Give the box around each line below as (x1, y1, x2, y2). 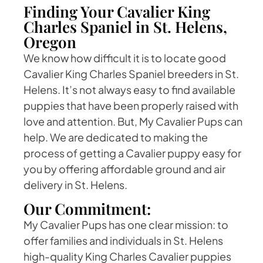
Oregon (23, 32, 76, 53)
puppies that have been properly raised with (23, 99, 238, 113)
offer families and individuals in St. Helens (23, 233, 223, 247)
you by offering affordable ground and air (23, 162, 225, 176)
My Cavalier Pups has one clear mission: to (23, 217, 228, 231)
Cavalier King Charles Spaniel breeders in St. (23, 67, 239, 81)
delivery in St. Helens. (23, 178, 127, 192)
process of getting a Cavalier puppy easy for (23, 146, 241, 160)
